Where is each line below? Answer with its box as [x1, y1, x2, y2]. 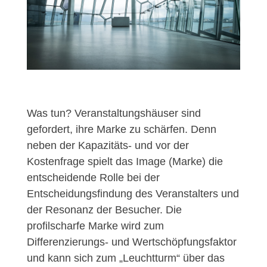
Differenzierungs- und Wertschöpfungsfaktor [26, 236, 237, 249]
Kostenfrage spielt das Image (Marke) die [26, 156, 223, 168]
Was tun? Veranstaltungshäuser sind [26, 107, 201, 120]
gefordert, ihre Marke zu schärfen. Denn [26, 123, 216, 136]
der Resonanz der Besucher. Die [26, 204, 182, 216]
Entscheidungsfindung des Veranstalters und [26, 188, 239, 200]
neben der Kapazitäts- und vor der [26, 139, 189, 152]
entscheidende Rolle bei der [26, 172, 160, 184]
